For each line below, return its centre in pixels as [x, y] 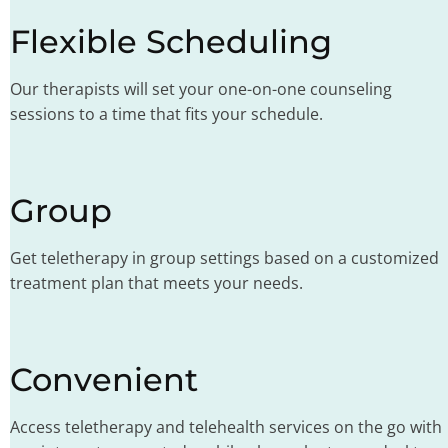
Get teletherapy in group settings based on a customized [224, 258]
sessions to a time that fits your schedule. [166, 114]
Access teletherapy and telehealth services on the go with [226, 427]
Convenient [104, 380]
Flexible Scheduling [171, 42]
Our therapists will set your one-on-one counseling [201, 89]
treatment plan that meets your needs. [156, 283]
